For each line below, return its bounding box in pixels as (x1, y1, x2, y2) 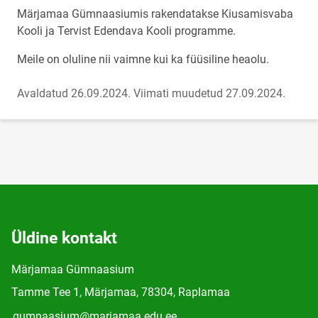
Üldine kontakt (11, 229, 117, 248)
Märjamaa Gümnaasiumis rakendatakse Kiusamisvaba (17, 7, 293, 21)
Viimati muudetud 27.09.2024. (133, 87, 285, 100)
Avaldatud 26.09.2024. (17, 87, 131, 100)
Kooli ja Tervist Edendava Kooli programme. (17, 24, 236, 38)
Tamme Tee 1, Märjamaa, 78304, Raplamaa (11, 285, 230, 299)
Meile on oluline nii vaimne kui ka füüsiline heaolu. (17, 53, 269, 66)
